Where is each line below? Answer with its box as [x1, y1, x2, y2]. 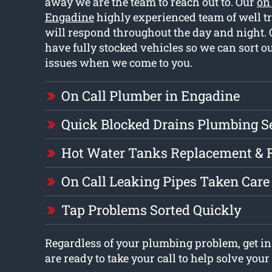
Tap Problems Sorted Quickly [61, 201, 242, 219]
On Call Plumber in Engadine [61, 87, 240, 105]
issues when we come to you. [44, 55, 192, 70]
